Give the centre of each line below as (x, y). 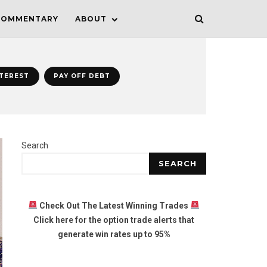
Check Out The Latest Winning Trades (115, 206)
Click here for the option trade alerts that (114, 220)
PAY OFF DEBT (82, 76)
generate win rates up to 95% (114, 234)
